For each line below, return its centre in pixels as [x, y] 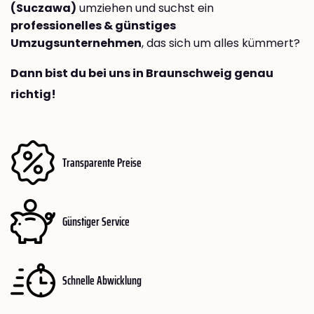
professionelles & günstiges [93, 26]
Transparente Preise [102, 162]
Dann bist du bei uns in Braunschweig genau [142, 74]
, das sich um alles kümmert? [221, 43]
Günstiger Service [96, 221]
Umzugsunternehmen [76, 43]
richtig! [33, 95]
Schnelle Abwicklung [102, 280]
